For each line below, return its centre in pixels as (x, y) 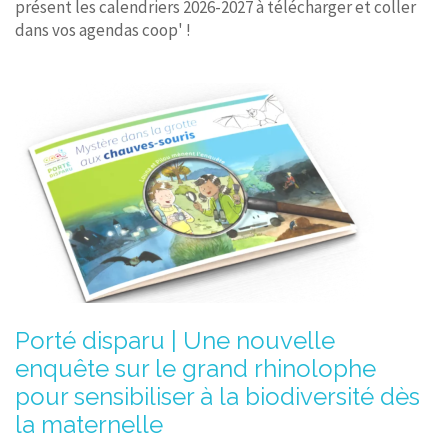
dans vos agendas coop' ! (103, 30)
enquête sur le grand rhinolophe (195, 369)
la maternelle (89, 425)
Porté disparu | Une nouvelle (175, 341)
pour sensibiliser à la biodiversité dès (217, 397)
